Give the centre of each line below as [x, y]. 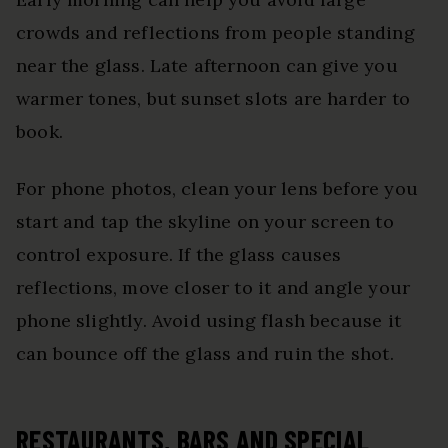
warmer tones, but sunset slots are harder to [213, 99]
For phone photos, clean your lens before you [217, 189]
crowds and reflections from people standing [215, 33]
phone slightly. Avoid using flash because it [208, 321]
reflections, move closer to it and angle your [213, 288]
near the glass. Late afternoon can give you [207, 66]
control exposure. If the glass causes [179, 255]
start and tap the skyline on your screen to [205, 222]
